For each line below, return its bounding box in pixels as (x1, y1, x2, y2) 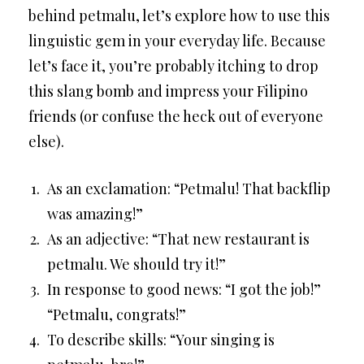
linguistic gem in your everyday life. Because (28, 31, 326, 50)
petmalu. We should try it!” (47, 254, 226, 274)
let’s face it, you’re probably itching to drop (28, 56, 318, 76)
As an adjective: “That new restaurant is (47, 229, 310, 249)
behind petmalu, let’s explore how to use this (28, 6, 330, 25)
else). (28, 132, 64, 151)
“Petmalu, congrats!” (47, 305, 186, 324)
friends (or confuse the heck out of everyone (28, 106, 323, 126)
